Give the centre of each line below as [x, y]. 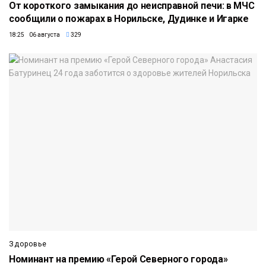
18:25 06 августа [34, 35]
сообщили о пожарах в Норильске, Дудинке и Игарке [129, 19]
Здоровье [28, 244]
